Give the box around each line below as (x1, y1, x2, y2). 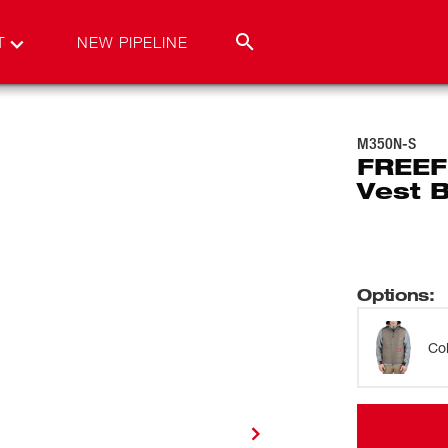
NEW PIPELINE (77, 32, 188, 52)
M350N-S (357, 134, 417, 153)
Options (357, 284, 430, 305)
